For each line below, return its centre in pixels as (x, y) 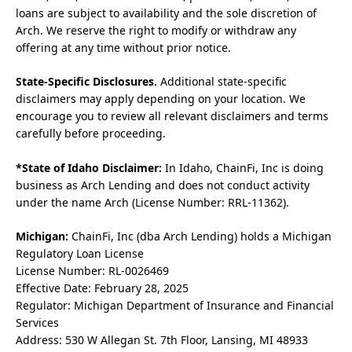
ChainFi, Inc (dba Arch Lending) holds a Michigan (200, 236)
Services (37, 323)
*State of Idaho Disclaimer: (89, 167)
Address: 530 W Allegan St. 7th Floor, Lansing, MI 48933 (162, 340)
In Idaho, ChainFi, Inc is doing (243, 167)
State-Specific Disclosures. (86, 82)
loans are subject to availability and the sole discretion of (166, 13)
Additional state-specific (222, 82)
